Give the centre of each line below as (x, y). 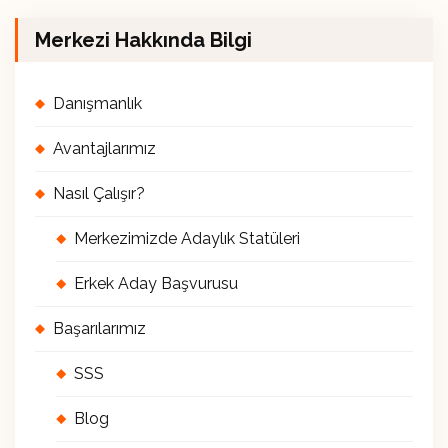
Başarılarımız (99, 329)
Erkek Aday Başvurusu (156, 284)
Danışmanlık (97, 104)
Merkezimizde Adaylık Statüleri (187, 239)
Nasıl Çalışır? (99, 194)
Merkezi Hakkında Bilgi (143, 40)
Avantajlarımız (104, 149)
